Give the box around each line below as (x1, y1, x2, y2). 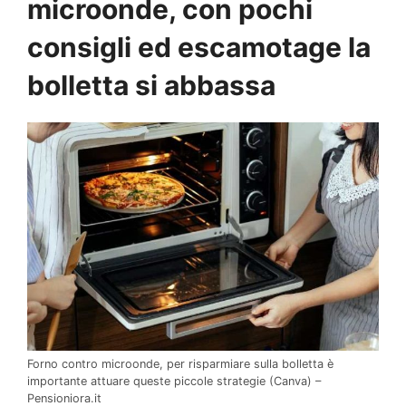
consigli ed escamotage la (27, 31, 371, 64)
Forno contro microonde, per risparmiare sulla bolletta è (27, 356, 333, 371)
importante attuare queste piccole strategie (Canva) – (27, 373, 321, 388)
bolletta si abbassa (27, 69, 275, 102)
